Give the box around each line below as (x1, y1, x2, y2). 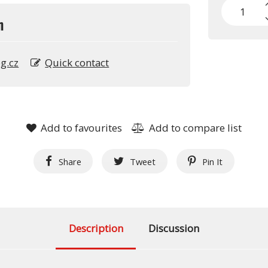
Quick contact (45, 55, 109, 69)
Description (68, 221, 123, 236)
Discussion (148, 221, 200, 236)
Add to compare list (149, 121, 242, 135)
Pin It (202, 155, 223, 167)
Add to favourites (41, 121, 122, 135)
